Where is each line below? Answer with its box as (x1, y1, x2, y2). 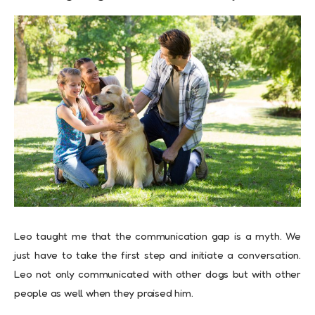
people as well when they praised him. (14, 285, 193, 300)
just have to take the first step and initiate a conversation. (14, 247, 301, 262)
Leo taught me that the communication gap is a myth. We (14, 229, 301, 243)
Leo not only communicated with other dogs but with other (14, 266, 301, 281)
